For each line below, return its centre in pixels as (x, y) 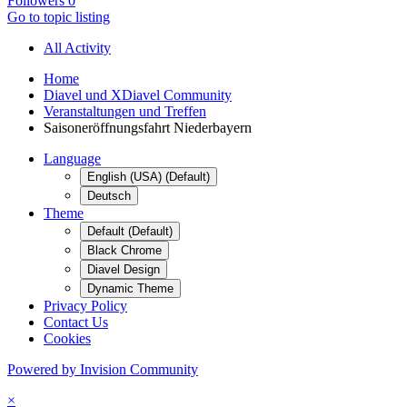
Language (72, 158)
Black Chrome (124, 250)
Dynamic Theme (130, 288)
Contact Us (76, 322)
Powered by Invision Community (103, 369)
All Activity (77, 47)
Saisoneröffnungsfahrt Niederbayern (148, 127)
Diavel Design (124, 269)
